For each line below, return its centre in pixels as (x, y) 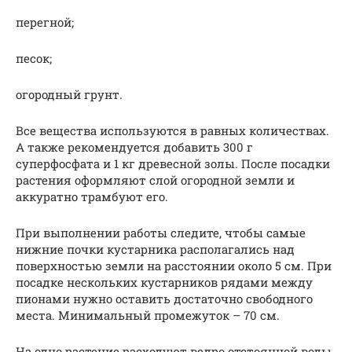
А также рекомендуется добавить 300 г (134, 147)
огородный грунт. (69, 95)
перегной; (45, 22)
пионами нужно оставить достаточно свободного (164, 299)
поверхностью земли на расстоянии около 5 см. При (174, 266)
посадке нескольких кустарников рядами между (164, 282)
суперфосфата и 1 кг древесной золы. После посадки (173, 164)
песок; (34, 59)
